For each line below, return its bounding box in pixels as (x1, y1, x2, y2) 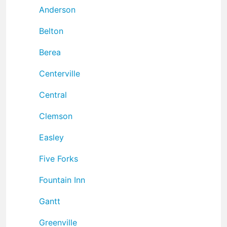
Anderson (39, 4, 75, 15)
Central (39, 89, 67, 100)
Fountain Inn (39, 174, 85, 185)
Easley (39, 132, 64, 142)
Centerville (39, 68, 80, 79)
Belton (39, 25, 63, 36)
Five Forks (39, 153, 78, 164)
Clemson (39, 110, 72, 121)
